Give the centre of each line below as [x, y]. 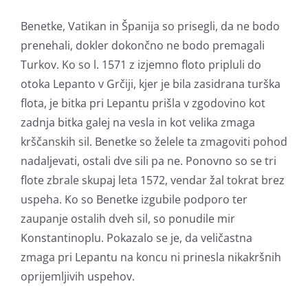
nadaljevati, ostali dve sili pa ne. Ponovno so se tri [148, 161]
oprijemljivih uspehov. [78, 276]
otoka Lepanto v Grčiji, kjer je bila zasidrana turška [151, 84]
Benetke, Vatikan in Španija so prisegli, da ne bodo [150, 26]
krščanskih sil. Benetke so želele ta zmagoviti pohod [154, 141]
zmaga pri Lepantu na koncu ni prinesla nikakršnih [151, 257]
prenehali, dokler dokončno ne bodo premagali [143, 45]
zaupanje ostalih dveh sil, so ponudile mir [128, 218]
